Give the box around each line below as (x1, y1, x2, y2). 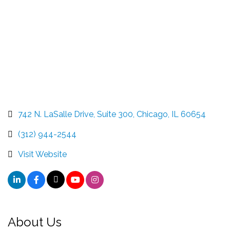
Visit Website (18, 149, 67, 160)
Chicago (137, 109, 168, 120)
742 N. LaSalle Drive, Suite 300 (18, 109, 133, 120)
